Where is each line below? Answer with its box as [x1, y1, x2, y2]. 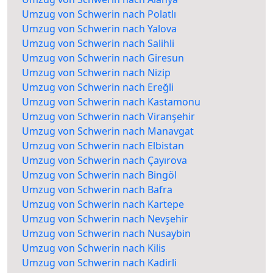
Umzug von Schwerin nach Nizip [22, 66, 171, 80]
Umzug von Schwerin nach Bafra [22, 183, 172, 197]
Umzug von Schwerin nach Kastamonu [22, 95, 200, 109]
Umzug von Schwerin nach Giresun [22, 51, 184, 65]
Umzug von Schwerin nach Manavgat [22, 124, 194, 138]
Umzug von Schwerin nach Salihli [22, 37, 174, 51]
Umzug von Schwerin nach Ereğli [22, 80, 174, 94]
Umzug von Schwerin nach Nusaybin [22, 227, 191, 241]
